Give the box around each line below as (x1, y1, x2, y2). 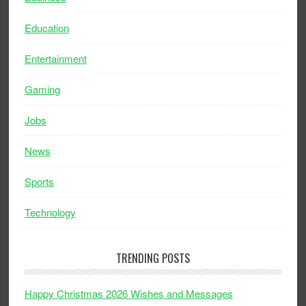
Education (24, 20, 69, 35)
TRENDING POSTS (115, 249, 190, 266)
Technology (24, 204, 76, 219)
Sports (24, 173, 54, 189)
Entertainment (24, 51, 87, 66)
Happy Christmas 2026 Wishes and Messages (24, 286, 233, 301)
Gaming (24, 81, 60, 96)
